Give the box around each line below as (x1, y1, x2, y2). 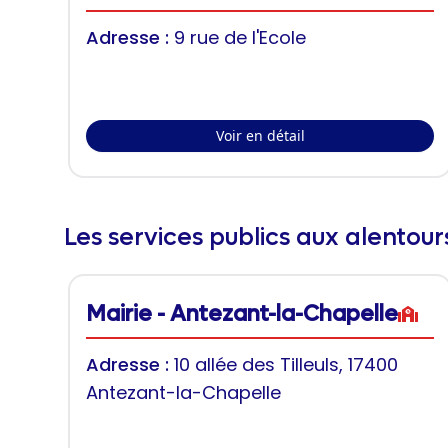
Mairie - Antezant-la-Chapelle (86, 300, 398, 328)
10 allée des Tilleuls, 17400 (174, 352, 398, 377)
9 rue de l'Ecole (174, 25, 306, 50)
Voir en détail (215, 126, 305, 145)
